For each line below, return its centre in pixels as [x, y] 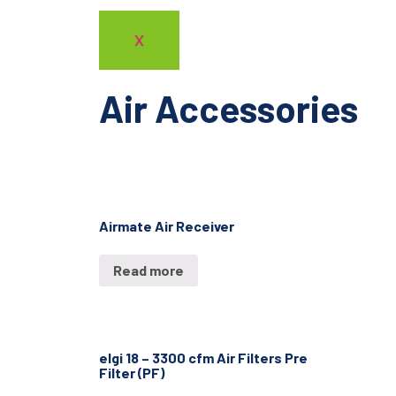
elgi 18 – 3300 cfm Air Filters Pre [203, 357]
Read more [148, 270]
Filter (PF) [132, 372]
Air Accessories [228, 108]
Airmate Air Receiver [167, 226]
